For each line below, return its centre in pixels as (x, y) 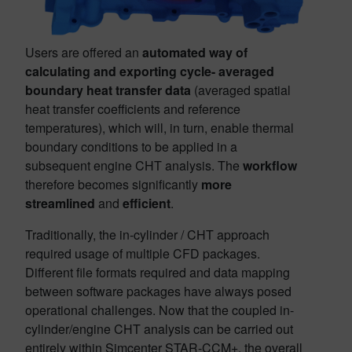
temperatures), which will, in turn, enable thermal (159, 128)
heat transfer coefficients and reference (133, 109)
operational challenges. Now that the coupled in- (159, 310)
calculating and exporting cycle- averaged (150, 71)
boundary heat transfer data (108, 90)
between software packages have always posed (158, 291)
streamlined (62, 203)
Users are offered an (84, 53)
